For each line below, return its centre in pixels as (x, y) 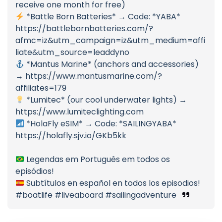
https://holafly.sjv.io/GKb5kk (71, 136)
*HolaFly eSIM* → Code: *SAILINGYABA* (101, 124)
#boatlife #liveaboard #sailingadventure (97, 195)
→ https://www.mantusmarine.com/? (89, 76)
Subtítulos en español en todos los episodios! (112, 183)
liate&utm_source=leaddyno (72, 53)
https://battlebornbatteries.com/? (84, 29)
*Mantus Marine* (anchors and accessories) (112, 64)
